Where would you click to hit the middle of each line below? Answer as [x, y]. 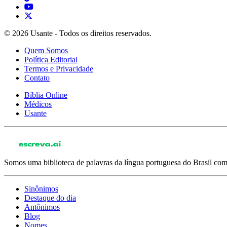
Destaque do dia [50, 198]
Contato [37, 78]
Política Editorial [51, 59]
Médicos [38, 104]
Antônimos [42, 207]
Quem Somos [46, 50]
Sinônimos [41, 188]
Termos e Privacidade [59, 68]
